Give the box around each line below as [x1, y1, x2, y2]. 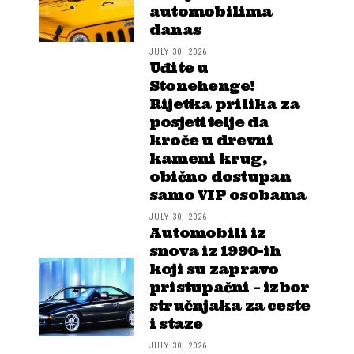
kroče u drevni [149, 131, 273, 149]
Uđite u [149, 58, 209, 77]
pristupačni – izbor [149, 278, 310, 296]
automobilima [149, 2, 272, 21]
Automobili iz [149, 224, 265, 242]
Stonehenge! [149, 77, 255, 95]
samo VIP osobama [149, 186, 307, 204]
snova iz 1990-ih [149, 242, 281, 260]
